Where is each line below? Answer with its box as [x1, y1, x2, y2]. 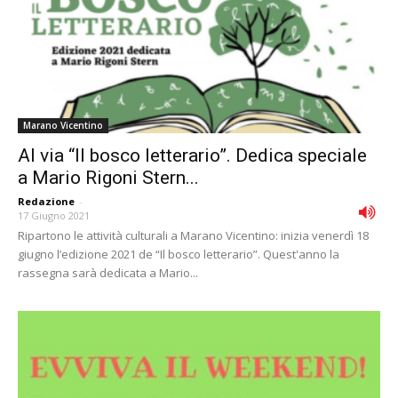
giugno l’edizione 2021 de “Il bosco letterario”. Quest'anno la [18, 246, 339, 263]
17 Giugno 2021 [18, 209, 90, 223]
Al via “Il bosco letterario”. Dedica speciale [18, 145, 367, 167]
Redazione [18, 195, 75, 209]
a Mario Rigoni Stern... [18, 167, 199, 189]
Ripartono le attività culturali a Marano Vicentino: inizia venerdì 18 [18, 227, 369, 244]
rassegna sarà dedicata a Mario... [18, 265, 198, 282]
